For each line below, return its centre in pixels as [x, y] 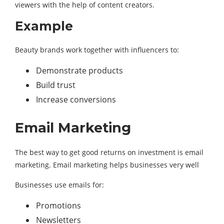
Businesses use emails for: [59, 185]
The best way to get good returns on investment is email [109, 152]
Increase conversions [76, 100]
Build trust [56, 85]
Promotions [58, 206]
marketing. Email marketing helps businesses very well [107, 165]
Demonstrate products [79, 71]
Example [44, 26]
